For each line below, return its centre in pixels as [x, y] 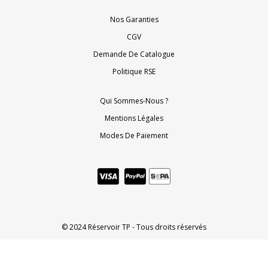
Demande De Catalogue [134, 54]
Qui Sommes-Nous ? [134, 101]
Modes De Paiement [134, 136]
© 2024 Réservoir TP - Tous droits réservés [134, 227]
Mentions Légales [134, 118]
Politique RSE [134, 72]
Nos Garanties [134, 20]
